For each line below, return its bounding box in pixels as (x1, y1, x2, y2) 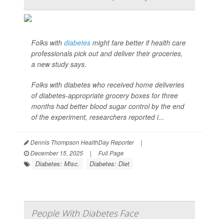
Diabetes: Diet (89, 159, 130, 168)
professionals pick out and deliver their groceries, (31, 48, 183, 58)
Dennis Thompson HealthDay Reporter (29, 138, 134, 146)
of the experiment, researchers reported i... (31, 112, 164, 122)
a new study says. (31, 59, 87, 69)
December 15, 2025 (29, 149, 83, 157)
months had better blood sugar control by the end (31, 101, 184, 111)
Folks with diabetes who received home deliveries (31, 80, 184, 89)
